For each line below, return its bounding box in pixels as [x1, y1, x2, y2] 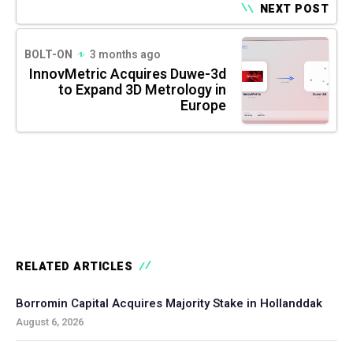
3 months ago [90, 46, 161, 63]
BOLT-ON [24, 46, 72, 63]
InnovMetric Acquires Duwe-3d [29, 63, 226, 85]
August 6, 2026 [16, 314, 84, 329]
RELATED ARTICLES [16, 258, 132, 275]
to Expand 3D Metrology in [58, 79, 226, 101]
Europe [180, 95, 226, 117]
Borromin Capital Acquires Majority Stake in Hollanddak [16, 294, 322, 312]
